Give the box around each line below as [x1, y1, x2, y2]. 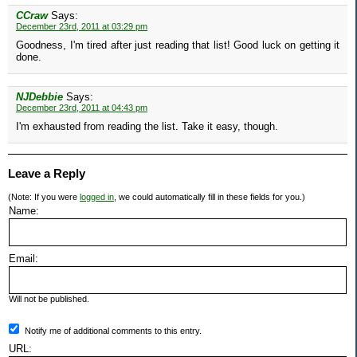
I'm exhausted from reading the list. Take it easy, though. [16, 120, 278, 133]
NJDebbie [16, 91, 63, 104]
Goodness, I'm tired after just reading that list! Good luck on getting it [16, 39, 339, 52]
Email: [9, 253, 38, 265]
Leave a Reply [8, 167, 85, 181]
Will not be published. [9, 294, 89, 304]
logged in [80, 192, 114, 202]
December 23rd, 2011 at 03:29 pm [16, 22, 147, 32]
